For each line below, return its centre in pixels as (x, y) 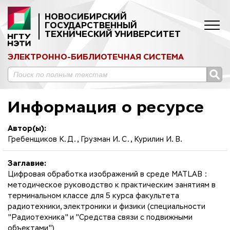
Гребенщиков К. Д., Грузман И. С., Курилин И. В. (95, 139)
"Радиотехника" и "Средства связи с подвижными (100, 217)
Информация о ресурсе (106, 108)
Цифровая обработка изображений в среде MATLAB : (107, 174)
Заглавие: (27, 164)
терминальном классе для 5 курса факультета (93, 196)
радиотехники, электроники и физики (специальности (107, 207)
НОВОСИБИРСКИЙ (86, 17)
